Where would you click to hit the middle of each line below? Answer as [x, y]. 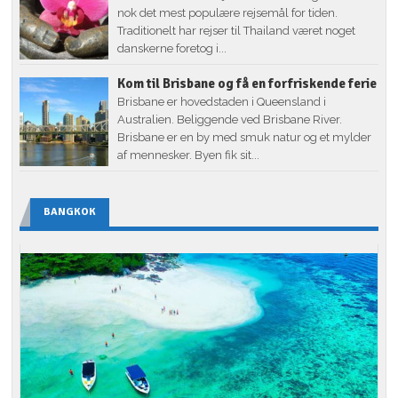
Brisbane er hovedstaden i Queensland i [222, 101]
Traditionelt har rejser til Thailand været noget [237, 30]
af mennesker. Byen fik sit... [189, 155]
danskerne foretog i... [172, 48]
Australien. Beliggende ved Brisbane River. [230, 119]
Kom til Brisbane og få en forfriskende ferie [247, 83]
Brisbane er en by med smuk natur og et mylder [245, 137]
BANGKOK [70, 211]
